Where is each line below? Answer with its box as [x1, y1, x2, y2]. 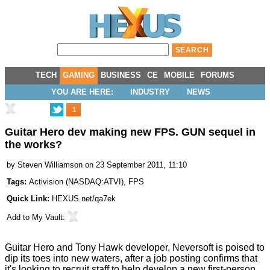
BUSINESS [101, 71, 141, 80]
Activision [29, 177, 63, 187]
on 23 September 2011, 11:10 [85, 160, 187, 170]
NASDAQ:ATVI [68, 177, 121, 187]
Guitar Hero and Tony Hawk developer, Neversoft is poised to [5, 242, 265, 253]
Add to [7, 213, 32, 222]
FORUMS [201, 71, 234, 80]
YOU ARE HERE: [51, 87, 113, 96]
